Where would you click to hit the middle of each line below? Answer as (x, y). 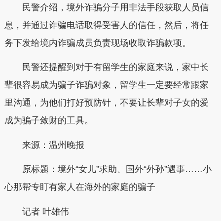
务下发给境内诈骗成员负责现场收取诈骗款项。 (97, 43)
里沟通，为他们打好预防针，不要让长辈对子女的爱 (106, 103)
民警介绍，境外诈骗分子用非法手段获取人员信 (115, 7)
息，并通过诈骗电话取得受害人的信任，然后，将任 (106, 25)
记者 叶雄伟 (45, 211)
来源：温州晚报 (53, 145)
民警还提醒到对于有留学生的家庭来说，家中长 (115, 67)
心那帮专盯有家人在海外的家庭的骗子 (80, 187)
